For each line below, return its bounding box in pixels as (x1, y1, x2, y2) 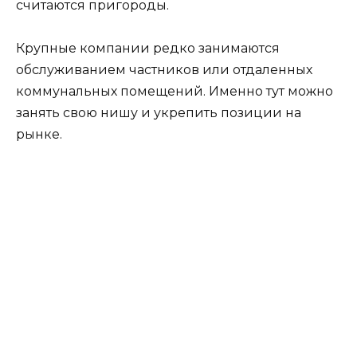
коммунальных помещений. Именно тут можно (16, 83, 333, 99)
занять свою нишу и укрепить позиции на (16, 104, 301, 120)
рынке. (16, 126, 62, 142)
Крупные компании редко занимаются (16, 40, 280, 56)
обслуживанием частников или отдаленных (16, 61, 312, 77)
